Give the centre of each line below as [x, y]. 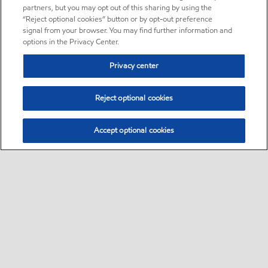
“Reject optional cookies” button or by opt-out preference [118, 19]
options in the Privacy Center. [71, 42]
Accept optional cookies [134, 130]
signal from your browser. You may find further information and [128, 31]
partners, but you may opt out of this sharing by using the [118, 8]
